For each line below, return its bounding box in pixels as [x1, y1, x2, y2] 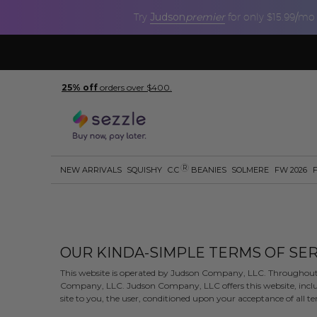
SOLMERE [231, 165, 270, 175]
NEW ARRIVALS [59, 165, 122, 175]
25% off [62, 82, 98, 93]
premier [185, 11, 225, 23]
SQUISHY [127, 165, 163, 175]
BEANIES [188, 165, 226, 175]
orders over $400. [98, 82, 172, 93]
